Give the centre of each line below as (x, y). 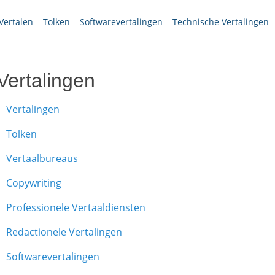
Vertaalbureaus (42, 158)
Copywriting (34, 183)
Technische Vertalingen (221, 22)
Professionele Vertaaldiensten (76, 207)
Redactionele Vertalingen (64, 232)
